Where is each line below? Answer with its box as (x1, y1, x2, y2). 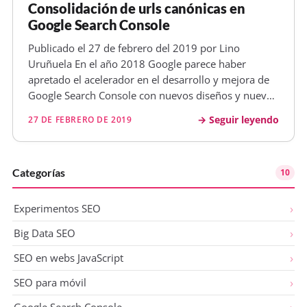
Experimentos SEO (14, 201, 101, 216)
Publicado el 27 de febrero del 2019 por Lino (28, 40, 240, 55)
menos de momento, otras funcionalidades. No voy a (28, 119, 278, 134)
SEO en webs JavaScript (14, 251, 123, 265)
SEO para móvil (14, 275, 86, 290)
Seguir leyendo (209, 112, 279, 126)
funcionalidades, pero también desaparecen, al (28, 103, 248, 118)
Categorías (12, 165, 65, 179)
